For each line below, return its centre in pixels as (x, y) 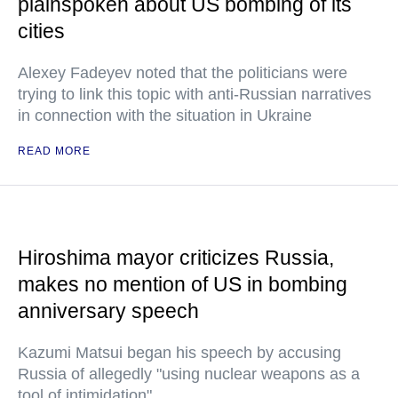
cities (41, 31)
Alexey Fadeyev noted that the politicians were (183, 73)
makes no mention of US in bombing (183, 284)
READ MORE (54, 151)
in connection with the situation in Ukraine (165, 115)
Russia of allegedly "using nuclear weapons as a (189, 374)
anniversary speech (108, 311)
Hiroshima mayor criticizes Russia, (176, 258)
